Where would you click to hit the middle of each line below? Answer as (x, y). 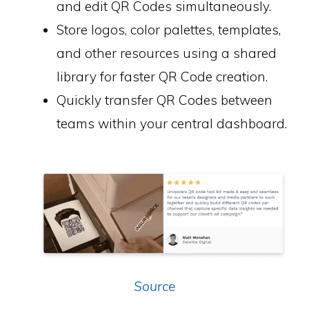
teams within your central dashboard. (172, 124)
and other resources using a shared (167, 53)
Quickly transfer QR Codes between (165, 100)
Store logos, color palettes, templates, (169, 30)
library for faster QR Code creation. (162, 77)
